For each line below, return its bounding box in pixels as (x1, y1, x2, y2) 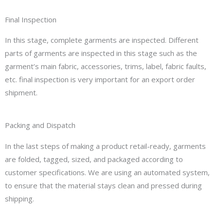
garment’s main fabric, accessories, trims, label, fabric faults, (5, 61, 206, 72)
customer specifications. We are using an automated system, (5, 167, 210, 178)
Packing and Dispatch (5, 120, 75, 130)
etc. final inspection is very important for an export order (5, 74, 195, 85)
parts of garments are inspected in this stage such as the (5, 48, 197, 58)
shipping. (5, 194, 34, 204)
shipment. (5, 88, 37, 98)
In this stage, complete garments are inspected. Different (5, 35, 199, 45)
